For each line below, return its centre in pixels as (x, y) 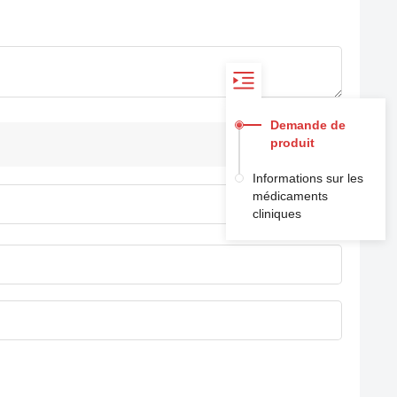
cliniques (276, 214)
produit (292, 143)
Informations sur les (307, 179)
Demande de (307, 125)
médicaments (290, 196)
